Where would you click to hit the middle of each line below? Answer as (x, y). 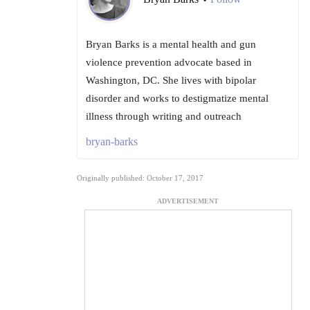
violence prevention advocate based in (169, 63)
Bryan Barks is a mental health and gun (171, 45)
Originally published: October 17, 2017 (140, 178)
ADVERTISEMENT (188, 201)
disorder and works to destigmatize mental (177, 99)
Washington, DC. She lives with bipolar (171, 81)
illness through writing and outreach (164, 117)
